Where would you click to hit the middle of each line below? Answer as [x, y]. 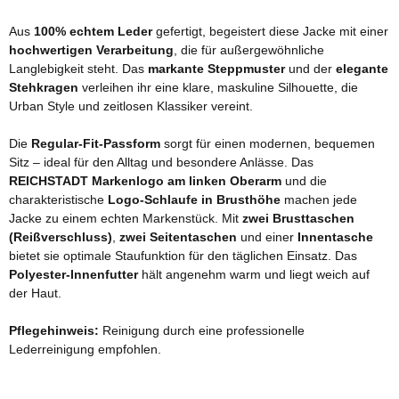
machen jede [319, 199]
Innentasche [335, 236]
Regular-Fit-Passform [96, 143]
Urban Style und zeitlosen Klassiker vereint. [131, 106]
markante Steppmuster [216, 68]
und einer [267, 236]
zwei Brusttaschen [298, 218]
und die [304, 180]
